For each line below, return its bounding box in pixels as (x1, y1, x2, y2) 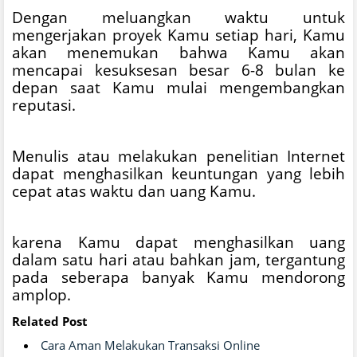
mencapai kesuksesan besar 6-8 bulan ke (12, 59, 345, 80)
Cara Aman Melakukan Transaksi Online (41, 336, 260, 353)
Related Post (12, 312, 88, 329)
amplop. (12, 284, 71, 304)
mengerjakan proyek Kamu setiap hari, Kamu (12, 24, 345, 45)
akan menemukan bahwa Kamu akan (12, 41, 345, 62)
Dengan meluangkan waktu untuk (12, 6, 345, 27)
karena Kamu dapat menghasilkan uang (12, 231, 345, 252)
